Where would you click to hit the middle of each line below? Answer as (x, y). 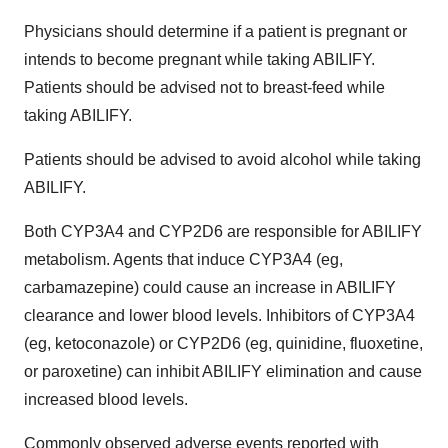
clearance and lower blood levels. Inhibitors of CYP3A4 (219, 315)
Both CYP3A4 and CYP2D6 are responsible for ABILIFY (223, 231)
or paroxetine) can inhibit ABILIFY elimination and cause (223, 371)
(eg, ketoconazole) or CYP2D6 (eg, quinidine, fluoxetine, (223, 343)
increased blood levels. (106, 399)
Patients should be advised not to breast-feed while (204, 87)
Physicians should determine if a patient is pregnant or (215, 31)
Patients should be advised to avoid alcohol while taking (222, 159)
